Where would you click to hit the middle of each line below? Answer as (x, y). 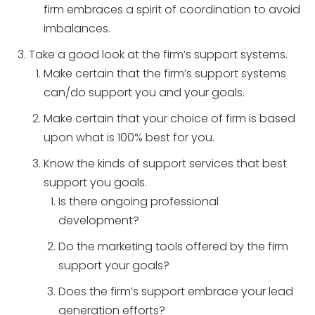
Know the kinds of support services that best (165, 163)
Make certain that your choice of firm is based (169, 118)
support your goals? (114, 265)
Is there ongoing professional (139, 201)
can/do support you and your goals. (144, 92)
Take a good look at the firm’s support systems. (158, 54)
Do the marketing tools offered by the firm (173, 246)
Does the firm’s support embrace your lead (176, 291)
